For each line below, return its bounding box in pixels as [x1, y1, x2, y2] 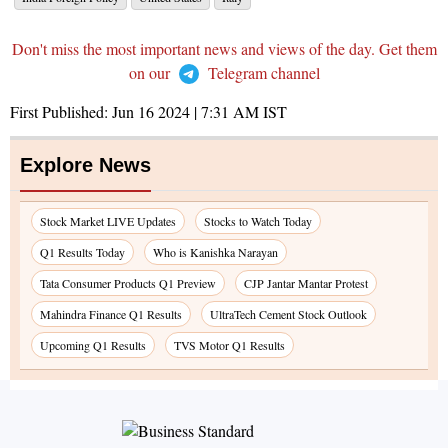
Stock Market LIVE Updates [40, 213, 176, 230]
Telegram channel [203, 62, 320, 84]
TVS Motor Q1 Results [174, 337, 285, 354]
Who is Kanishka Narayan [153, 244, 278, 261]
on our [128, 62, 174, 84]
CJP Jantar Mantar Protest [244, 275, 368, 292]
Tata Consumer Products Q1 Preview [40, 275, 216, 292]
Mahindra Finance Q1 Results [40, 306, 182, 323]
